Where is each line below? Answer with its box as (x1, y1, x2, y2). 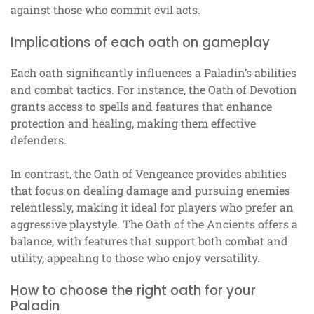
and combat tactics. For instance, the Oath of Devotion (11, 81, 297, 97)
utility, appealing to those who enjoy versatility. (11, 250, 260, 265)
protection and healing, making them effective (11, 115, 256, 130)
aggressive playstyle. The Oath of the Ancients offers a (11, 216, 298, 231)
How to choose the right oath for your (11, 280, 256, 300)
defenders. (11, 132, 67, 147)
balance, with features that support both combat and (11, 233, 288, 248)
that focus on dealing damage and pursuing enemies (11, 182, 290, 198)
